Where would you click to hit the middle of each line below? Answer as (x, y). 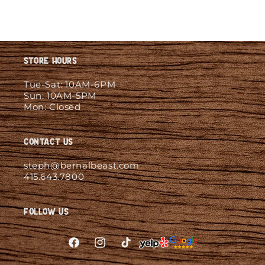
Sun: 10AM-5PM (60, 95)
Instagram (113, 249)
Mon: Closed (52, 106)
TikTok (132, 249)
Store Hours (51, 61)
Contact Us (49, 142)
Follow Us (46, 211)
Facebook (85, 249)
